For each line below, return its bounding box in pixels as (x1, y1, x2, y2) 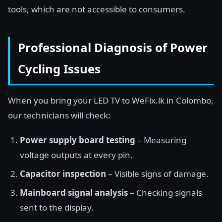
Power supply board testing (20, 134, 135, 146)
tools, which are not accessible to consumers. (8, 3, 185, 15)
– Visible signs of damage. (106, 168, 209, 179)
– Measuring (135, 134, 186, 146)
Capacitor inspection (20, 168, 106, 179)
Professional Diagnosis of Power (18, 39, 208, 55)
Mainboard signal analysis (20, 187, 128, 198)
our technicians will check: (8, 110, 111, 121)
